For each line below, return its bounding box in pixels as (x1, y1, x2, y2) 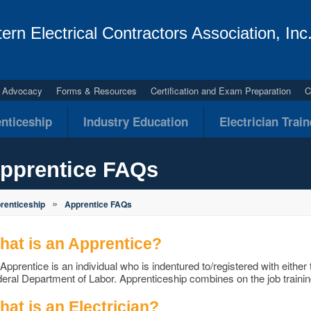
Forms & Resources (56, 84, 137, 97)
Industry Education (83, 113, 188, 130)
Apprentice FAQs (65, 198, 132, 210)
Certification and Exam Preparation (151, 84, 291, 97)
